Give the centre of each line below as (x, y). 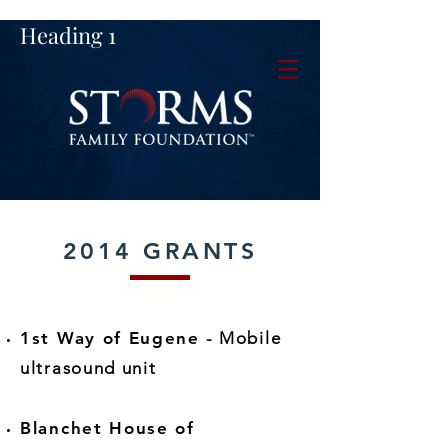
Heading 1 (68, 35)
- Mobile (240, 338)
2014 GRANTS (160, 251)
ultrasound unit (88, 368)
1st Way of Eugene (110, 338)
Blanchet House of (107, 428)
